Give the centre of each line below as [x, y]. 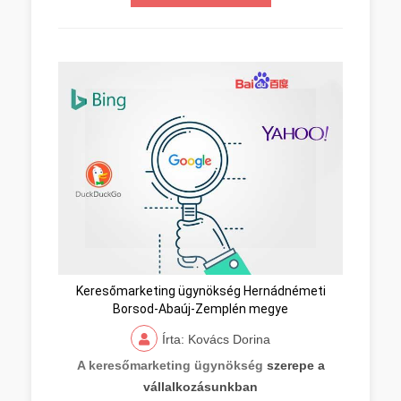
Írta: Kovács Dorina [216, 339]
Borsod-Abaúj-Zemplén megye [200, 309]
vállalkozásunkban [200, 387]
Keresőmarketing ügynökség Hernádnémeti [200, 291]
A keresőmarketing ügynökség [170, 365]
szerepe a [294, 365]
